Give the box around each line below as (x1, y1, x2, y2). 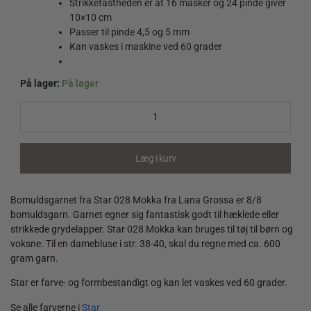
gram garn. (10, 252, 58, 264)
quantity (19, 130, 56, 142)
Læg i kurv (135, 152, 176, 164)
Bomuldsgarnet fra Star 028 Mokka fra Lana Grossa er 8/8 (10, 194, 262, 205)
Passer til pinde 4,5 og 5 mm (69, 26, 190, 38)
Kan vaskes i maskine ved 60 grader (69, 41, 223, 53)
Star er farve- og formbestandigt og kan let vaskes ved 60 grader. (10, 277, 287, 289)
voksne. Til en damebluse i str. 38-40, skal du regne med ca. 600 (10, 237, 280, 249)
